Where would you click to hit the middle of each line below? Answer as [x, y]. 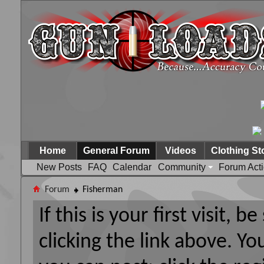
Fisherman [103, 190]
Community [182, 167]
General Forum [116, 151]
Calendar [132, 167]
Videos [180, 151]
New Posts [59, 167]
